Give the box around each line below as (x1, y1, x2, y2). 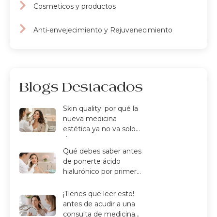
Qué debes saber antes (63, 147, 141, 156)
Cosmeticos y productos (33, 2, 116, 11)
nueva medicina (63, 114, 117, 124)
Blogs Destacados (19, 79, 143, 95)
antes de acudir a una (63, 200, 135, 209)
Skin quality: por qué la (63, 104, 138, 113)
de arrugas (63, 135, 99, 144)
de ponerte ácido (63, 157, 121, 166)
